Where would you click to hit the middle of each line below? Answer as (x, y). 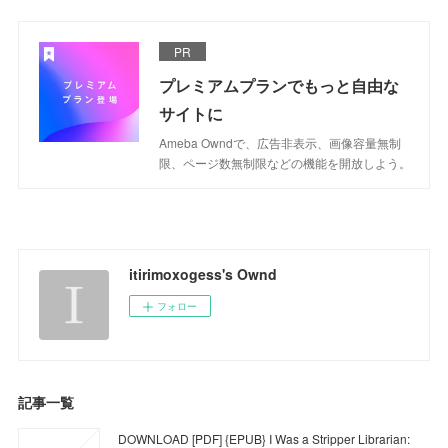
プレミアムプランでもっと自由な (279, 85)
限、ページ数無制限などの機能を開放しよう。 (285, 162)
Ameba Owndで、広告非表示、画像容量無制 (280, 142)
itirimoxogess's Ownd (203, 273)
